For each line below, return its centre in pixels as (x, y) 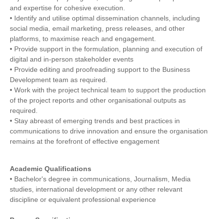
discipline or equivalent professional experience (83, 200)
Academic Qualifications (51, 169)
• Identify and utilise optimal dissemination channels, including (105, 18)
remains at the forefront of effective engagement (85, 142)
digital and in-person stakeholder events (72, 59)
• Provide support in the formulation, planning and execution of (106, 49)
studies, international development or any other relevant (96, 189)
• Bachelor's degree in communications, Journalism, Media (100, 179)
